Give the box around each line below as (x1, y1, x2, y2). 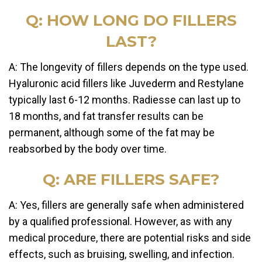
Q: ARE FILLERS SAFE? (43, 170, 219, 189)
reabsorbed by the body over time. (9, 143, 167, 156)
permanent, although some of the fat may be (9, 126, 215, 139)
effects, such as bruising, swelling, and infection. (9, 248, 235, 261)
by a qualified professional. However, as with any (9, 215, 232, 228)
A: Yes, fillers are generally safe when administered (9, 199, 244, 212)
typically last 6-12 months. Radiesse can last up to (9, 94, 240, 106)
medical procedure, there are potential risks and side (9, 232, 251, 244)
